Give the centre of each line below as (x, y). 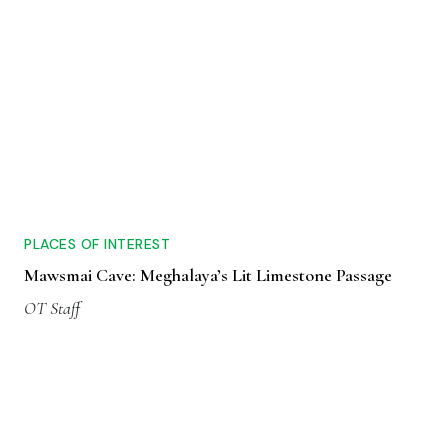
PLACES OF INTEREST (97, 244)
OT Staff (52, 308)
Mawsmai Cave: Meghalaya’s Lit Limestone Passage (208, 275)
